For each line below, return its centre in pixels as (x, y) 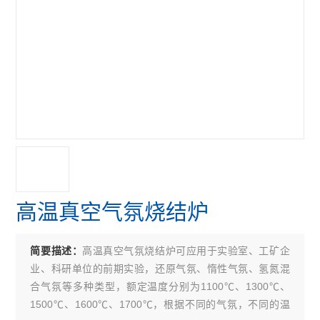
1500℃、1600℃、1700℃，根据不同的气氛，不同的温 (160, 304)
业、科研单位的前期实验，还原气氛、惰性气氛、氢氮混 (160, 269)
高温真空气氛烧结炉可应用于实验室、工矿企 (186, 251)
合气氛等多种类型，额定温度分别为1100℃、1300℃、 (160, 286)
